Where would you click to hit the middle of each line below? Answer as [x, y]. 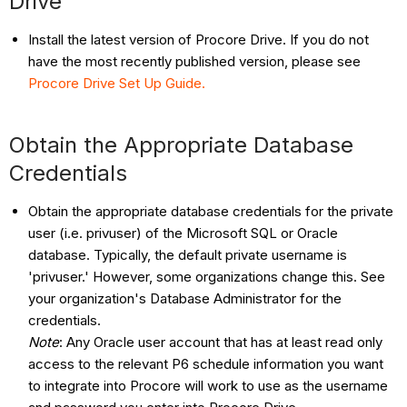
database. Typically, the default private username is [188, 254]
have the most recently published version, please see [195, 61]
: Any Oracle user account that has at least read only [221, 342]
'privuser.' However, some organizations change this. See [207, 276]
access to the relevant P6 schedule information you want [206, 363]
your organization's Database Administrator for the [185, 298]
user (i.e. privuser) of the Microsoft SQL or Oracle [184, 233]
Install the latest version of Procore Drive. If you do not [199, 39]
